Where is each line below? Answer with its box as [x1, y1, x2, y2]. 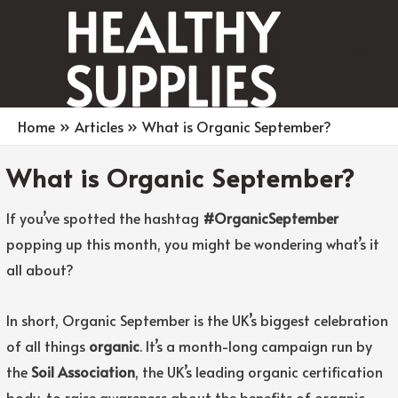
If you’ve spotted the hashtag [5, 207, 203, 227]
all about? [5, 259, 74, 279]
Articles [74, 115, 123, 136]
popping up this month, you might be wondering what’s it [5, 233, 379, 253]
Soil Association [30, 361, 135, 381]
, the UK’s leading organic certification [134, 361, 383, 381]
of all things [5, 335, 89, 355]
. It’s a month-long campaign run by [139, 335, 372, 355]
